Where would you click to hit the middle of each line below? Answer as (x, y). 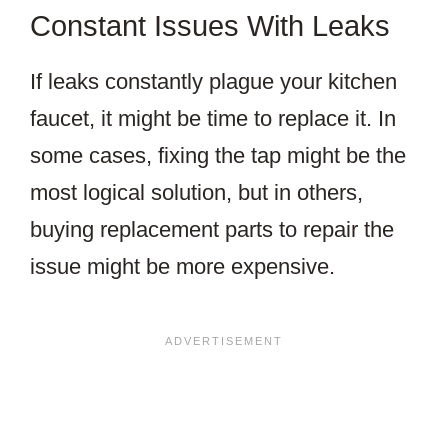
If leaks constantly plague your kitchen (213, 82)
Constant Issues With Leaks (210, 26)
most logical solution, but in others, (196, 193)
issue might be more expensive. (182, 267)
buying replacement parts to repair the (212, 230)
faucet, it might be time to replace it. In (213, 119)
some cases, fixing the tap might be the (218, 156)
